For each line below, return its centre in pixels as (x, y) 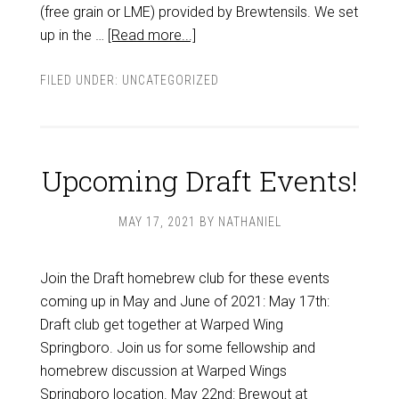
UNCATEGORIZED (170, 80)
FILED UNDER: (81, 80)
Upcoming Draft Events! (199, 180)
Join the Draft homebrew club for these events (184, 278)
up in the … (73, 35)
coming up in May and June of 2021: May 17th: (184, 301)
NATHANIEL (249, 222)
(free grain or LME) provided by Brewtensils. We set (199, 12)
